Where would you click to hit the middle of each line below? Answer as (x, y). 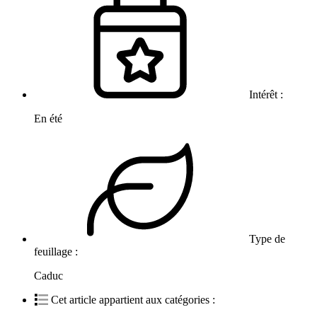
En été (48, 119)
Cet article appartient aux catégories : (133, 300)
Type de (266, 239)
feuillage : (57, 252)
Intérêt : (266, 95)
